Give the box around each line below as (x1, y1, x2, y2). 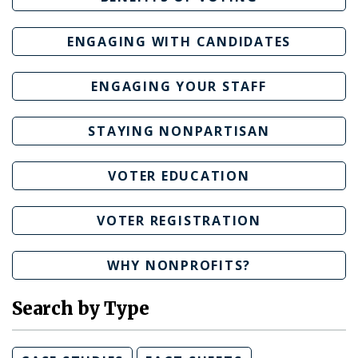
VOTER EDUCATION (108, 167, 250, 185)
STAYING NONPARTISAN (88, 122, 270, 140)
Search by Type (12, 297, 149, 320)
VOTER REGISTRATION (97, 212, 261, 229)
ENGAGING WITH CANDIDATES (66, 33, 292, 50)
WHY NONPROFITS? (106, 257, 252, 274)
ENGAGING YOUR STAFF (91, 78, 267, 95)
